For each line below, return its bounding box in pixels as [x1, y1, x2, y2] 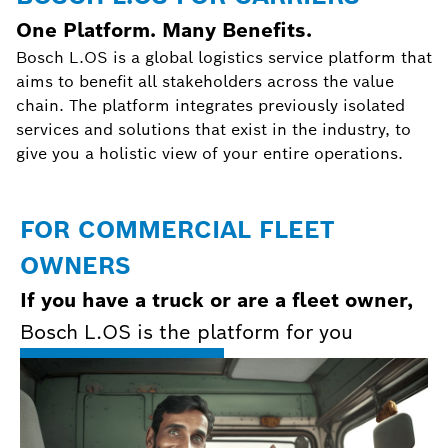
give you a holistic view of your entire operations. [16, 143, 408, 164]
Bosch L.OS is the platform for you [20, 319, 353, 345]
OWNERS [20, 250, 131, 281]
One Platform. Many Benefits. [16, 17, 324, 43]
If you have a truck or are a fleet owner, [20, 287, 413, 313]
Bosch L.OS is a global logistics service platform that [16, 47, 432, 68]
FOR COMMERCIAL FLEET [20, 214, 334, 245]
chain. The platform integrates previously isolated [16, 95, 405, 116]
